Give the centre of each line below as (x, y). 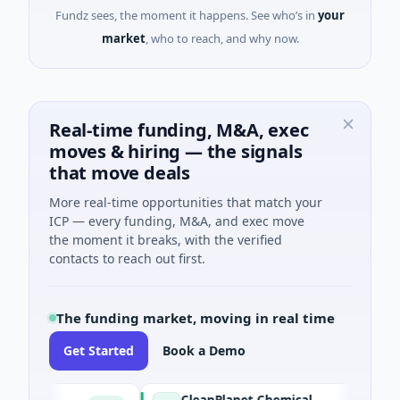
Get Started (99, 350)
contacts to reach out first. (127, 258)
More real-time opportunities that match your (186, 202)
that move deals (120, 173)
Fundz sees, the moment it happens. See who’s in (185, 15)
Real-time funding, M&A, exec (179, 130)
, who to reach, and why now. (222, 38)
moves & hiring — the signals (176, 151)
